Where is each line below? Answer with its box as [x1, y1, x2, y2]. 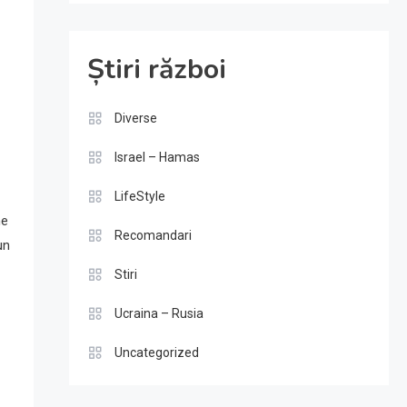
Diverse [114, 111, 157, 125]
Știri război [86, 51, 226, 88]
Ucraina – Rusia [114, 306, 203, 321]
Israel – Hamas [114, 150, 200, 164]
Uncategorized [114, 345, 199, 360]
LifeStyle [114, 189, 165, 203]
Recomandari [114, 228, 192, 243]
